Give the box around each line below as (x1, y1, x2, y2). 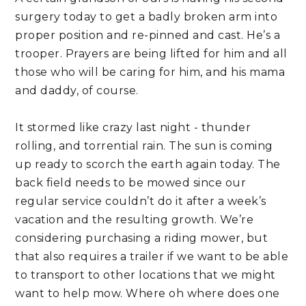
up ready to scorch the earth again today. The (15, 158, 281, 171)
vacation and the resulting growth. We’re (15, 213, 254, 227)
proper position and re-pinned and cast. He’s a (15, 29, 281, 42)
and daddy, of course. (15, 84, 139, 98)
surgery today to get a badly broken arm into (15, 10, 278, 24)
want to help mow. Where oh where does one (15, 287, 280, 301)
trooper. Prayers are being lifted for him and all (15, 47, 288, 61)
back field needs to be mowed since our (15, 176, 247, 190)
